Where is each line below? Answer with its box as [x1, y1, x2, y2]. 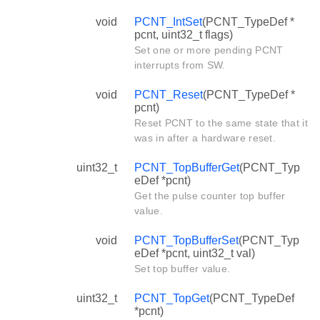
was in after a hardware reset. [134, 131, 276, 144]
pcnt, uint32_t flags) [134, 28, 233, 41]
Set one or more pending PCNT [134, 44, 284, 56]
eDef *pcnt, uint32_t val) [134, 246, 255, 259]
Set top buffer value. [134, 262, 231, 274]
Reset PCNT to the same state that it [134, 116, 308, 129]
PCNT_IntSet [134, 15, 202, 28]
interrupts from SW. [134, 59, 226, 71]
